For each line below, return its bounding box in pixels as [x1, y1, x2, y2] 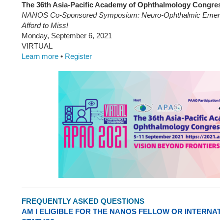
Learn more [22, 52, 58, 60]
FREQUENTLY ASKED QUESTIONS [22, 197, 144, 205]
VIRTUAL [22, 42, 53, 50]
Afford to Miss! [22, 21, 68, 29]
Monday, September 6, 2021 [22, 31, 112, 40]
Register [65, 52, 92, 60]
